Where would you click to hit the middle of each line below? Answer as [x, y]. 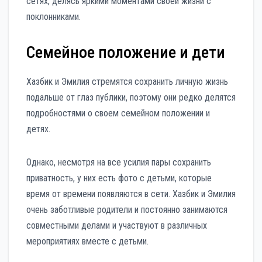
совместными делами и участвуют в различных [117, 226]
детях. [38, 129]
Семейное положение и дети [126, 53]
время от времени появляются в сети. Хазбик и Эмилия [131, 194]
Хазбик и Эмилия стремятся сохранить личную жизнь [127, 82]
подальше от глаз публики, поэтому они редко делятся [131, 98]
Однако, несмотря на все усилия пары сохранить [119, 163]
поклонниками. [54, 17]
